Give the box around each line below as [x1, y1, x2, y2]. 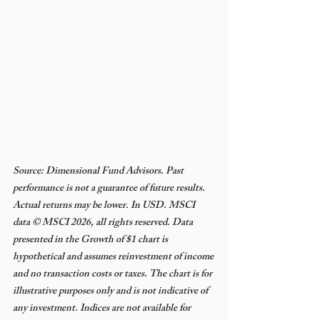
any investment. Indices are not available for [13, 299, 193, 318]
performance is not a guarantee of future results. [13, 179, 207, 198]
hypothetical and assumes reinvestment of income [13, 248, 216, 266]
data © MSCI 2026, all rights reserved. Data [13, 214, 195, 232]
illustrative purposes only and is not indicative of [13, 282, 210, 301]
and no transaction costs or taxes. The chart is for [13, 265, 214, 284]
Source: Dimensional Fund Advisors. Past [13, 162, 186, 181]
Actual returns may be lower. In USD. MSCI [13, 196, 197, 215]
